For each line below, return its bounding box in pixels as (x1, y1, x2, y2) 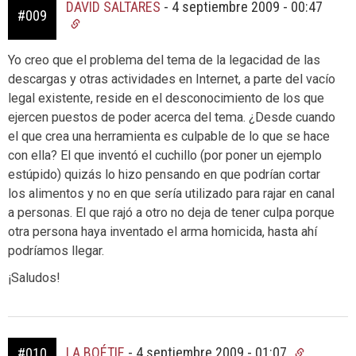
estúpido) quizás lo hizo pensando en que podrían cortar (8, 167, 320, 182)
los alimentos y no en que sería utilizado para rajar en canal (8, 186, 335, 201)
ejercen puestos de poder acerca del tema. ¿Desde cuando (8, 110, 335, 125)
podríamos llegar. (8, 243, 104, 258)
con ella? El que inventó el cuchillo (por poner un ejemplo (8, 148, 322, 163)
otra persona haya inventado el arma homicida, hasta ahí (8, 224, 317, 239)
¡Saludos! (8, 270, 60, 285)
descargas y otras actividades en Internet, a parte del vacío (8, 72, 335, 87)
